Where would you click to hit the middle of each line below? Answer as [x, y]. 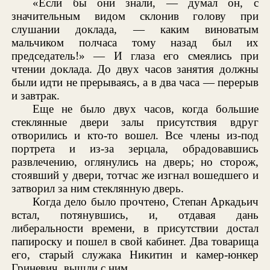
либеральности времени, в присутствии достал [135, 228]
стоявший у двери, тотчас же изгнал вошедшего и [135, 175]
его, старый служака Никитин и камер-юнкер [135, 254]
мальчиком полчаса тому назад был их [135, 42]
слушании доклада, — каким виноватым [135, 29]
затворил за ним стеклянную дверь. [98, 188]
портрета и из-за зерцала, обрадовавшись [135, 148]
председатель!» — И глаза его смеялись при [135, 55]
